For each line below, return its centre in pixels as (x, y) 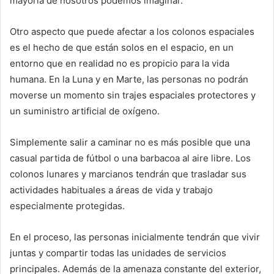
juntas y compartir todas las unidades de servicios (118, 253)
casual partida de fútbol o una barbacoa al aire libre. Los (130, 158)
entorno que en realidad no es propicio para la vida (120, 64)
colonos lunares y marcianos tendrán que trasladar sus (128, 174)
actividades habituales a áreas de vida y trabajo (111, 190)
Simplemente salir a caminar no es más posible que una (130, 143)
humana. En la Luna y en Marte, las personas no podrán (129, 80)
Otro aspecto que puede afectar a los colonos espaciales (132, 32)
